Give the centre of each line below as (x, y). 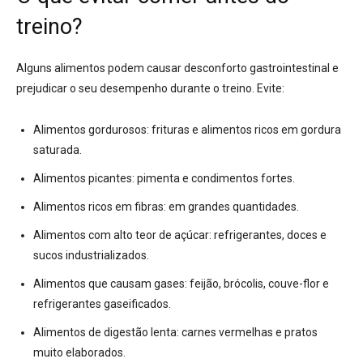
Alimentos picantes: (84, 179)
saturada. (58, 150)
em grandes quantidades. (233, 207)
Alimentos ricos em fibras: (100, 207)
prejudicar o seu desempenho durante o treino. (135, 89)
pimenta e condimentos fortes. (215, 179)
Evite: (269, 89)
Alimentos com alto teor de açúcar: (122, 235)
